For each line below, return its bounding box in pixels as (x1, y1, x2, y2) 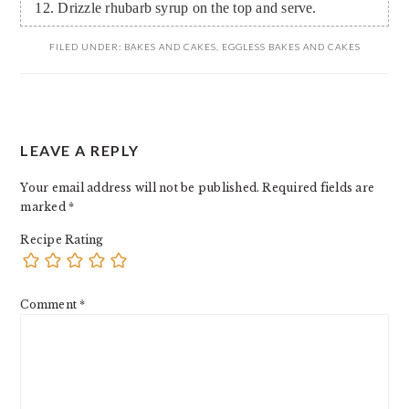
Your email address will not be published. (20, 181, 260, 195)
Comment (20, 298, 80, 312)
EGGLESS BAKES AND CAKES (221, 41, 361, 53)
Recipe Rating (20, 233, 104, 247)
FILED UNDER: (48, 41, 124, 53)
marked (20, 200, 69, 215)
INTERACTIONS (20, 158, 188, 181)
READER (20, 125, 109, 148)
